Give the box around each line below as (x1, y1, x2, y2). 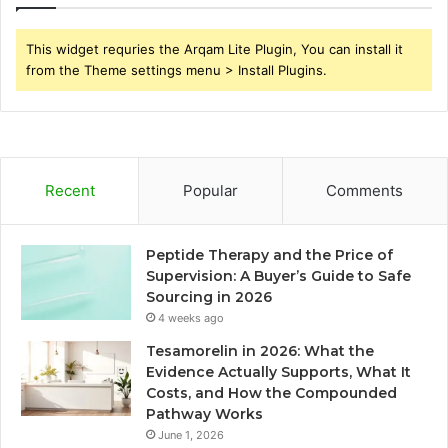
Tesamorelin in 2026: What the (146, 341, 374, 360)
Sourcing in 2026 (146, 287, 272, 306)
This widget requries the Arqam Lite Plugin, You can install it (26, 40, 403, 57)
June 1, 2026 (158, 427, 224, 442)
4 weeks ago (158, 310, 224, 325)
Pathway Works (146, 404, 263, 423)
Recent (44, 180, 95, 200)
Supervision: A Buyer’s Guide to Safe (146, 266, 411, 285)
